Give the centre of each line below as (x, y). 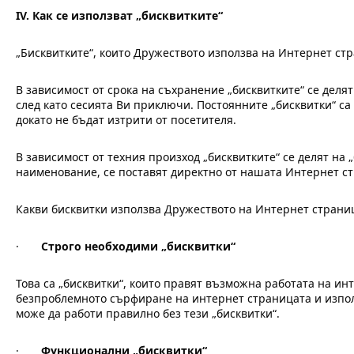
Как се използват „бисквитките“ (128, 15)
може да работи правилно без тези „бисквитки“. (148, 313)
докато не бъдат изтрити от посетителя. (126, 120)
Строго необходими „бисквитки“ (138, 246)
